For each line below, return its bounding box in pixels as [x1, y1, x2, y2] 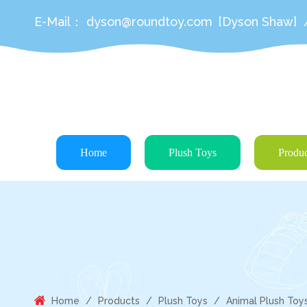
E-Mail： [34, 14, 86, 29]
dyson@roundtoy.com [86, 14, 212, 29]
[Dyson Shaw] [218, 14, 300, 29]
